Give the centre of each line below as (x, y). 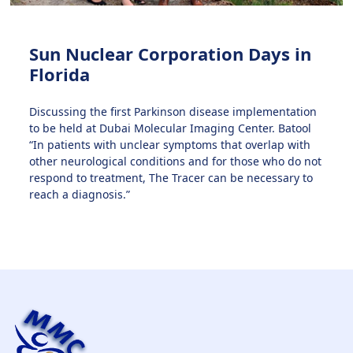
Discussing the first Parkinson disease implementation (173, 112)
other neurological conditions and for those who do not (176, 162)
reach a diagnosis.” (80, 195)
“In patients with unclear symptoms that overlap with (170, 145)
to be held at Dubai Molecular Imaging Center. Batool (171, 128)
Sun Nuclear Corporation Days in (171, 54)
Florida (60, 74)
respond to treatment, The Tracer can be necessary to (171, 178)
